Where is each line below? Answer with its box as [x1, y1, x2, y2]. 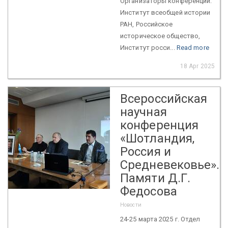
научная [120, 104, 167, 119]
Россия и [120, 144, 171, 159]
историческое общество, [120, 32, 201, 40]
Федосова [120, 184, 177, 198]
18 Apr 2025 [180, 62, 215, 70]
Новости [120, 201, 141, 208]
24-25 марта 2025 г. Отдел [120, 215, 201, 223]
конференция [120, 118, 199, 132]
